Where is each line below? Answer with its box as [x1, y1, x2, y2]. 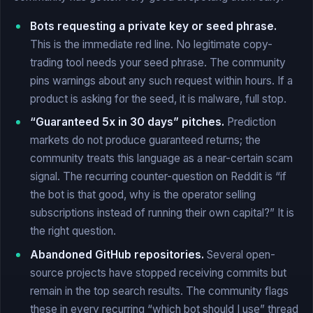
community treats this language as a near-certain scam [30, 152, 293, 166]
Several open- [204, 248, 275, 262]
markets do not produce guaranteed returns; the [30, 133, 261, 147]
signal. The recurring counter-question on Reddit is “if [30, 170, 286, 184]
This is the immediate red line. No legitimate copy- [30, 37, 272, 51]
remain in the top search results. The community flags [30, 284, 289, 298]
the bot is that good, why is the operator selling [30, 188, 256, 202]
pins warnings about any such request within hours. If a [30, 73, 293, 87]
